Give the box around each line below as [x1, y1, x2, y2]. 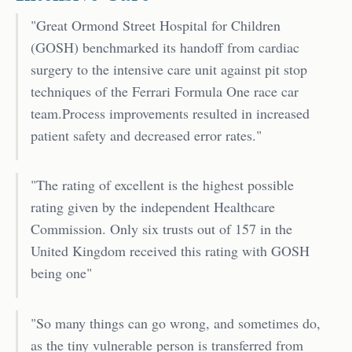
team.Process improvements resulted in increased [31, 104, 310, 123]
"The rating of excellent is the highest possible [31, 175, 294, 195]
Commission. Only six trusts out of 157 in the [31, 219, 292, 239]
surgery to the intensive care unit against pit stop [31, 60, 307, 79]
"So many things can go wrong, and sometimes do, [31, 313, 321, 332]
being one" [31, 263, 92, 283]
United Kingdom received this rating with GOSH [31, 241, 310, 261]
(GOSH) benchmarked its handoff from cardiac [31, 38, 299, 57]
